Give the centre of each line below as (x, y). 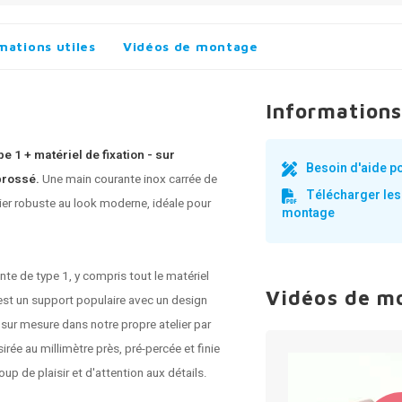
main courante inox (116, 179)
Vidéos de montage (190, 46)
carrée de (192, 179)
